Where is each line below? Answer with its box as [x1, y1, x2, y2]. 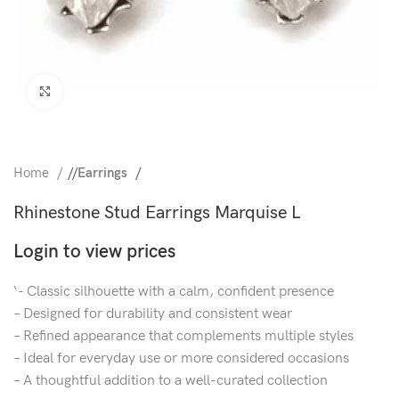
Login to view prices [13, 240, 175, 263]
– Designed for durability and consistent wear [13, 305, 292, 322]
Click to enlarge [62, 84, 150, 99]
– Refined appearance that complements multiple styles [13, 328, 354, 345]
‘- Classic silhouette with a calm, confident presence [13, 283, 334, 300]
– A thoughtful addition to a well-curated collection [13, 372, 328, 389]
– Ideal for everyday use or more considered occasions [13, 350, 349, 367]
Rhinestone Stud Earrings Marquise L [13, 202, 300, 224]
